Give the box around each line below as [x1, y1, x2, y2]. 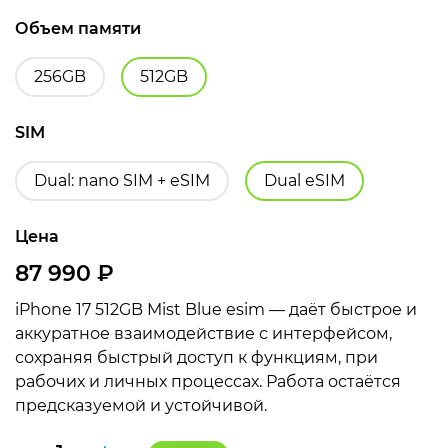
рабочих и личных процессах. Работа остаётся [15, 371, 401, 391]
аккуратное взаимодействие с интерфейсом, [15, 323, 392, 343]
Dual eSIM [264, 170, 345, 190]
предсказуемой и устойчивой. [15, 395, 267, 415]
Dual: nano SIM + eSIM [34, 170, 210, 190]
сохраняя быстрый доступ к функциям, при [15, 347, 378, 367]
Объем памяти [15, 18, 141, 38]
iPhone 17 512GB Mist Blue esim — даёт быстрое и [15, 299, 417, 319]
